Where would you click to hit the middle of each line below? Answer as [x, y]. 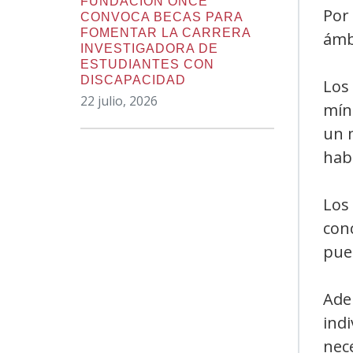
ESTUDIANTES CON [147, 64]
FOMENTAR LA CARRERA [166, 33]
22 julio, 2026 [119, 101]
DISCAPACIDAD [133, 80]
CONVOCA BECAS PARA [162, 17]
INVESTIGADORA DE [149, 48]
